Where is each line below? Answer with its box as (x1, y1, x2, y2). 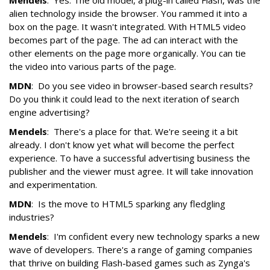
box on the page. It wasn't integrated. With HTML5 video (9, 20, 246, 33)
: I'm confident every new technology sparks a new (47, 230, 260, 243)
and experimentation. (9, 178, 97, 191)
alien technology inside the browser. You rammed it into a (9, 7, 247, 20)
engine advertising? (9, 106, 90, 119)
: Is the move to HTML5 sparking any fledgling (31, 198, 225, 210)
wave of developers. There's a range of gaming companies (9, 243, 253, 256)
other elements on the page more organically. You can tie (9, 47, 246, 60)
